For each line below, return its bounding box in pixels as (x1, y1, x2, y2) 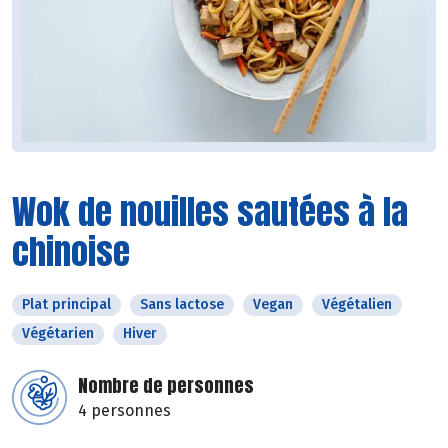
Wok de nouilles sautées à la (12, 186, 408, 238)
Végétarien (22, 325, 94, 343)
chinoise (12, 226, 130, 278)
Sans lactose (140, 296, 224, 314)
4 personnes (78, 401, 171, 421)
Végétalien (322, 296, 392, 314)
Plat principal (22, 296, 111, 314)
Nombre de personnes (78, 372, 254, 400)
